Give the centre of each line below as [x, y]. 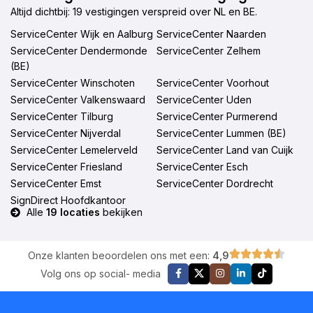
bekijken [121, 212]
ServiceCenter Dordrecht [214, 183]
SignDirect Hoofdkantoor [68, 200]
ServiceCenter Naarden [211, 34]
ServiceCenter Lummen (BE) [221, 133]
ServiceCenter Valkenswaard [78, 99]
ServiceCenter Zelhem [208, 50]
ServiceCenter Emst [56, 183]
